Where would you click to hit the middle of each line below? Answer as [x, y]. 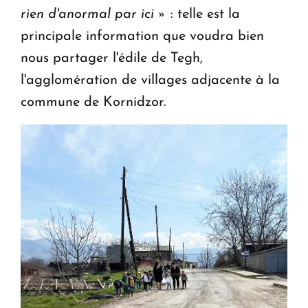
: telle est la [203, 14]
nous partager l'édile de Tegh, [112, 58]
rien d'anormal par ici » [93, 14]
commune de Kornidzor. [93, 102]
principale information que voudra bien [142, 36]
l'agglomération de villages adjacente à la [150, 80]
